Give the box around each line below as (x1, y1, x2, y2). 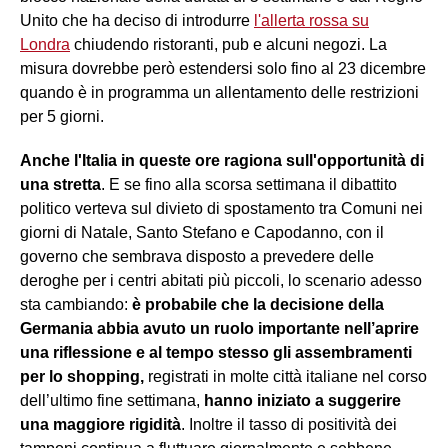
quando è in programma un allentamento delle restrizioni (20, 83, 419, 101)
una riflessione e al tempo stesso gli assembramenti (20, 343, 412, 361)
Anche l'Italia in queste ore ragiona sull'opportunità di (20, 151, 424, 169)
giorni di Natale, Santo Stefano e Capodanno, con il (20, 223, 384, 241)
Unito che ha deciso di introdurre (20, 11, 254, 29)
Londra (20, 35, 70, 53)
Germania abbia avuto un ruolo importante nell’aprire (20, 319, 419, 337)
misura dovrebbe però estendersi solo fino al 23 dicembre (20, 59, 426, 77)
